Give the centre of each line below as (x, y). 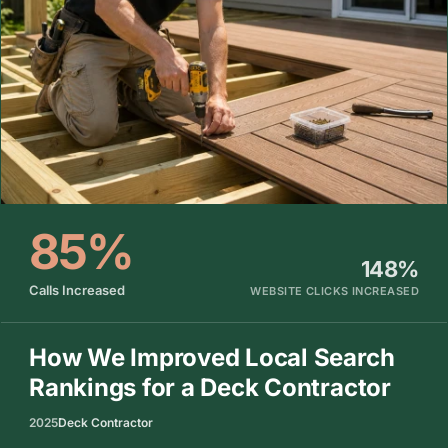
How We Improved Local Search (212, 357)
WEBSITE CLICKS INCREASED (334, 290)
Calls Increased (77, 289)
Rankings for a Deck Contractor (210, 387)
